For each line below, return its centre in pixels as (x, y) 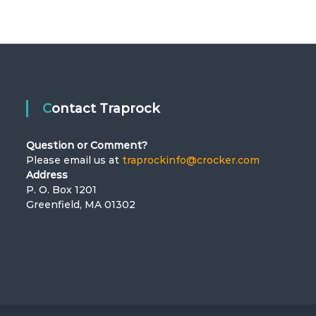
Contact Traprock (106, 109)
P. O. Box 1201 (62, 190)
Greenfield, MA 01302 (81, 205)
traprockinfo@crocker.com (191, 160)
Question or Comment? (87, 145)
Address (47, 175)
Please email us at (74, 160)
